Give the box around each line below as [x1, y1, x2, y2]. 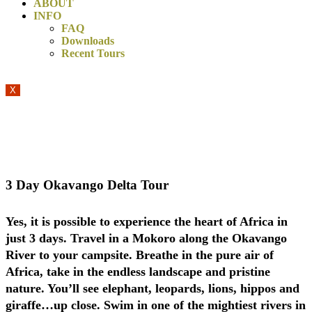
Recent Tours [61, 47, 125, 59]
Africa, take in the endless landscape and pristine [6, 265, 270, 279]
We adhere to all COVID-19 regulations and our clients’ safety [10, 107, 302, 119]
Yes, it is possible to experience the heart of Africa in [6, 214, 288, 229]
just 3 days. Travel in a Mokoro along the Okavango [6, 231, 287, 246]
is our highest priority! [103, 120, 209, 132]
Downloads [61, 35, 114, 47]
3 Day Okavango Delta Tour [6, 177, 169, 192]
